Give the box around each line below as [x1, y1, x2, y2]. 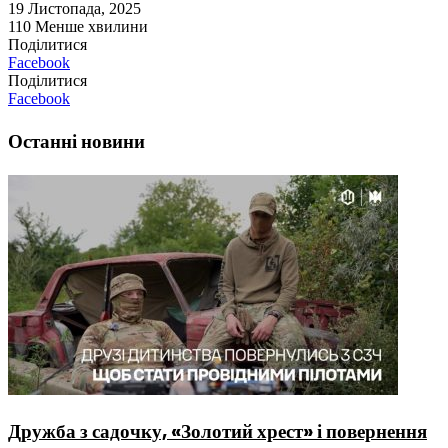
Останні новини [8, 127, 145, 155]
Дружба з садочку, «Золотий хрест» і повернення [8, 418, 427, 446]
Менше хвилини [35, 18, 148, 36]
